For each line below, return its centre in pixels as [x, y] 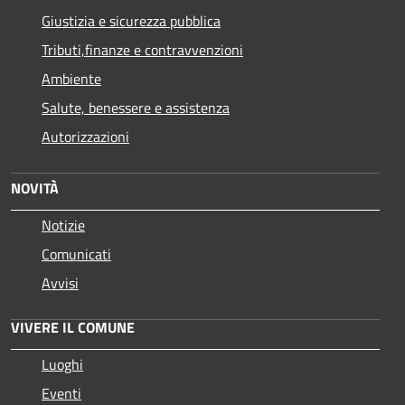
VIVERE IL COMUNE [73, 327]
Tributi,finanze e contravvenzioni [142, 49]
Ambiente [71, 78]
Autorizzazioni [85, 136]
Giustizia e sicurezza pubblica [131, 20]
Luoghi [62, 364]
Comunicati [76, 254]
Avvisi [60, 283]
